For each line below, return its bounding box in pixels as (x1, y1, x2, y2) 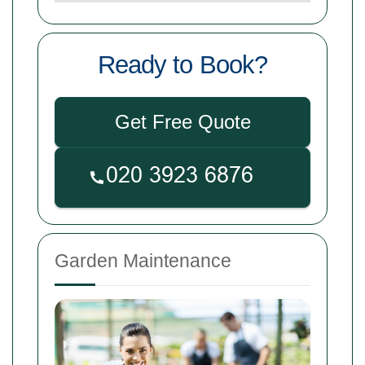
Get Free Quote (114, 110, 251, 133)
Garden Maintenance (55, 249, 231, 271)
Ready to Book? (98, 50, 267, 79)
